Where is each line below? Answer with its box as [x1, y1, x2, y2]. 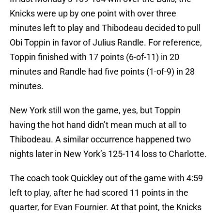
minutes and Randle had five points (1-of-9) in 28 [10, 66, 195, 77]
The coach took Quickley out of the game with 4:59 [10, 173, 203, 184]
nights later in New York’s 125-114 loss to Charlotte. [10, 149, 207, 159]
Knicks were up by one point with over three [10, 8, 176, 19]
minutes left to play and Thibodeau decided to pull [10, 23, 201, 33]
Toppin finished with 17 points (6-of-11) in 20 [10, 52, 179, 62]
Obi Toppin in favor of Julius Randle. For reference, [10, 37, 202, 48]
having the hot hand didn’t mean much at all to [10, 120, 186, 130]
